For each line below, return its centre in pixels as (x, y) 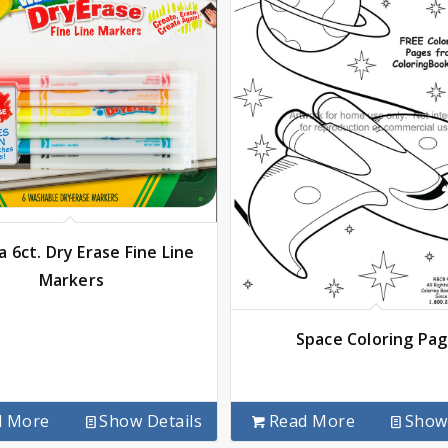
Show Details (151, 421)
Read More (312, 421)
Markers (71, 279)
